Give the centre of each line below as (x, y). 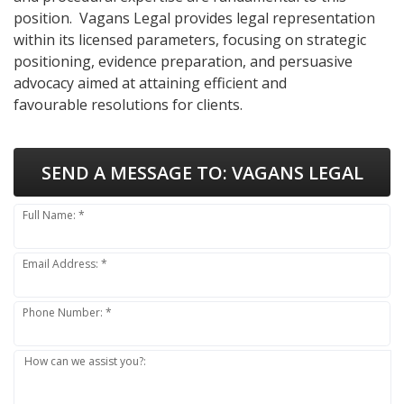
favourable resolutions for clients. (128, 105)
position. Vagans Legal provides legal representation (194, 18)
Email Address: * (65, 264)
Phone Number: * (68, 313)
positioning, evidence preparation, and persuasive (183, 62)
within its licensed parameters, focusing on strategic (190, 40)
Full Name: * (54, 216)
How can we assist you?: (86, 362)
